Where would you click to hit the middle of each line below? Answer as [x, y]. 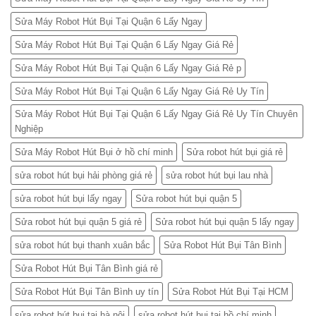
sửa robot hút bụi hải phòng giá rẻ [84, 175]
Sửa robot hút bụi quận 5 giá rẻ [78, 221]
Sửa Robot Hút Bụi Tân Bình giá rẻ [86, 268]
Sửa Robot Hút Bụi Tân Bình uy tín [87, 291]
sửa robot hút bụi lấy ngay [68, 198]
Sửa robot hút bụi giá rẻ [235, 152]
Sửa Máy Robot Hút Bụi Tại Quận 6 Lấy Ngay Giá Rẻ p [128, 68]
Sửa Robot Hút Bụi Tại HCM [230, 291]
